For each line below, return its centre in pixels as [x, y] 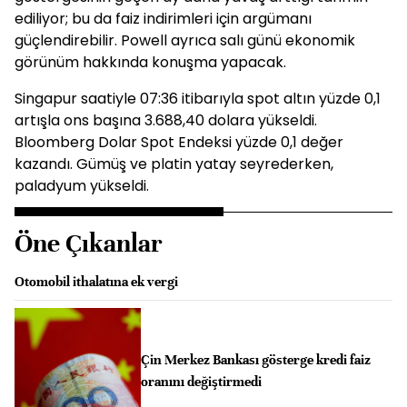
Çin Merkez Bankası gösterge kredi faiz [255, 360]
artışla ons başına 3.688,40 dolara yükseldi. [166, 120]
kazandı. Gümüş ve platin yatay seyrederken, [174, 164]
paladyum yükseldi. [82, 186]
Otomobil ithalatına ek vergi [96, 282]
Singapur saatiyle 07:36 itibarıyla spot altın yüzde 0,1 [198, 99]
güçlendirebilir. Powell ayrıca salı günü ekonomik [185, 40]
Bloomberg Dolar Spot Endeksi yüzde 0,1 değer [179, 142]
